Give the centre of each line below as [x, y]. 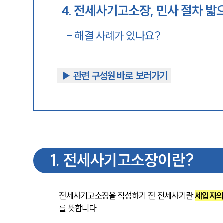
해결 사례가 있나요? [117, 36]
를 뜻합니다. [78, 208]
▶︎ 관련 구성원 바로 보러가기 [114, 75]
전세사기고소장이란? [128, 160]
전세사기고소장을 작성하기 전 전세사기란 [127, 195]
